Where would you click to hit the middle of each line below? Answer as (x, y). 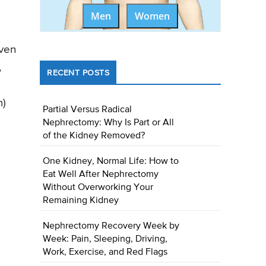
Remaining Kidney (81, 201)
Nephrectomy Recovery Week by (111, 227)
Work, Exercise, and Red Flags (105, 253)
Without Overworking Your (98, 188)
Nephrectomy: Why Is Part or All (109, 123)
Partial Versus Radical (88, 110)
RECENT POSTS (78, 73)
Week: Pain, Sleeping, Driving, (105, 240)
